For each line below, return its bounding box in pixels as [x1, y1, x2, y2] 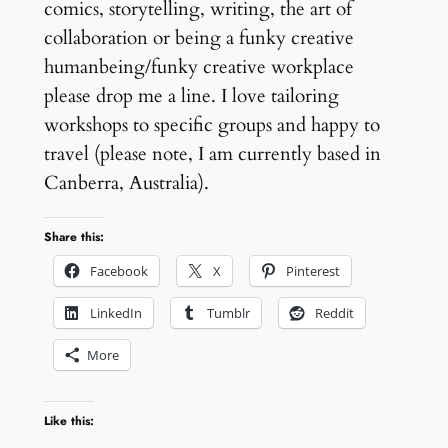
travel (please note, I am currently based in [43, 141, 381, 168]
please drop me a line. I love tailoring [43, 83, 339, 110]
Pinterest [285, 262, 340, 281]
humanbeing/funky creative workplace [43, 54, 354, 81]
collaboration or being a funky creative [43, 25, 354, 52]
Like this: [43, 412, 94, 431]
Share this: [43, 228, 104, 247]
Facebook [89, 262, 148, 281]
